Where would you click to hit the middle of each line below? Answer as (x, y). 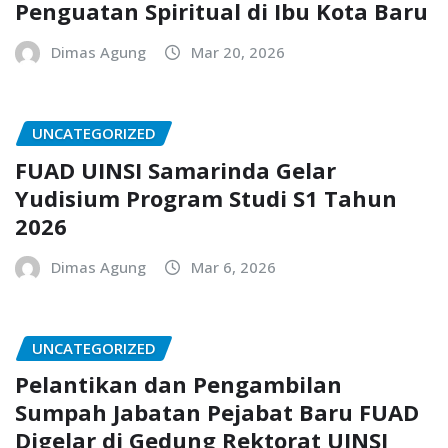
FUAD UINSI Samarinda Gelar (175, 169)
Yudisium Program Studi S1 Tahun (206, 197)
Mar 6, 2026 (233, 266)
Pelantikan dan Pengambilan (178, 384)
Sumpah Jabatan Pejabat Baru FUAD (217, 412)
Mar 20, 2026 (238, 52)
